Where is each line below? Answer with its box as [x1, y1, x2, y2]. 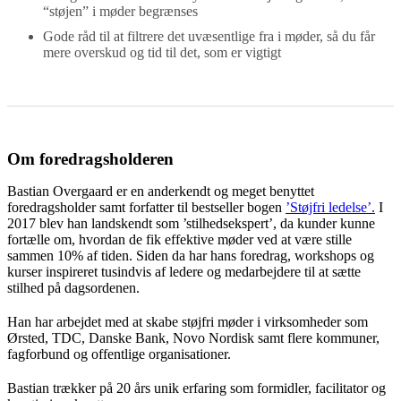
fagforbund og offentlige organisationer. [7, 346, 231, 362]
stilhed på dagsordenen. [7, 279, 140, 295]
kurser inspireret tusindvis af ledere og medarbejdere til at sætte [7, 263, 361, 279]
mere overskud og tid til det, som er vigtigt [43, 44, 281, 60]
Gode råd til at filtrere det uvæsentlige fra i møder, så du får [43, 28, 375, 44]
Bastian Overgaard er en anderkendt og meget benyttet [7, 183, 314, 199]
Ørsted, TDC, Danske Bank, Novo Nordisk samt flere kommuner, [7, 329, 380, 346]
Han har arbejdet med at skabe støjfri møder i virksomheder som [7, 313, 368, 329]
